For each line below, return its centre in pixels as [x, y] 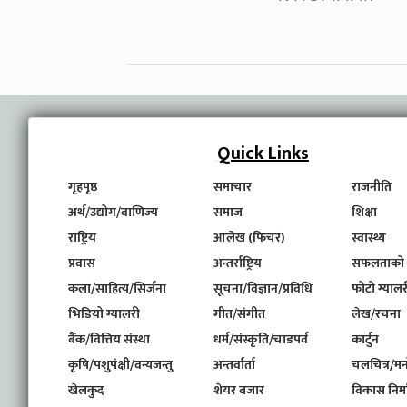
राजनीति [371, 187]
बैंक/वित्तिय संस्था [109, 339]
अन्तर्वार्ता [234, 365]
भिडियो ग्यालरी [104, 314]
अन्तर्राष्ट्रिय [237, 263]
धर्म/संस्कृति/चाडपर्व [260, 339]
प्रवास [81, 263]
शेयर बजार [238, 390]
